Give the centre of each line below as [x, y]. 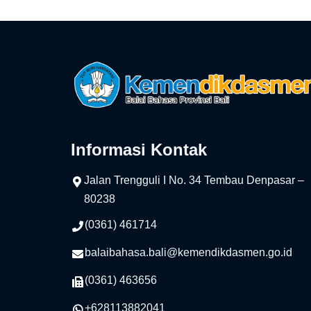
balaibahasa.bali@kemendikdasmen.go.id [188, 253]
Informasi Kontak [139, 150]
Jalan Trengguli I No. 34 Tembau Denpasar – [194, 180]
